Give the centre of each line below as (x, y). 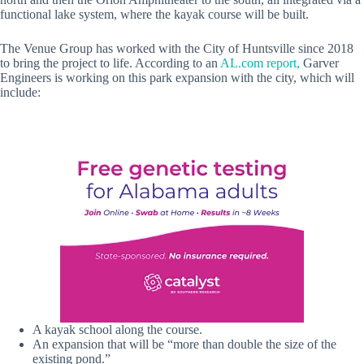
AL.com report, (260, 63)
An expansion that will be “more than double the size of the (184, 344)
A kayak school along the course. (117, 329)
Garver (319, 63)
